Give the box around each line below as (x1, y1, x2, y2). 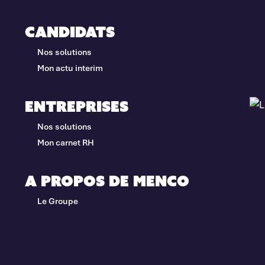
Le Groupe (37, 195, 78, 206)
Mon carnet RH (37, 136, 94, 148)
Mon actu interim (37, 62, 103, 73)
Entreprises (24, 96, 128, 116)
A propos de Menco (24, 171, 189, 190)
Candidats (24, 22, 115, 41)
